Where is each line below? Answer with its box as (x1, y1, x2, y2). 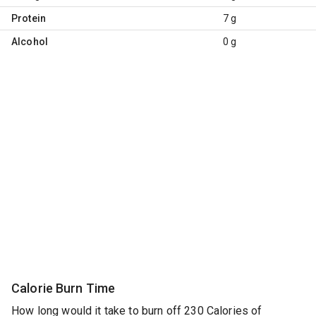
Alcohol (11, 35, 49, 47)
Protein (11, 12, 47, 24)
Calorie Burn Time (11, 280, 116, 296)
